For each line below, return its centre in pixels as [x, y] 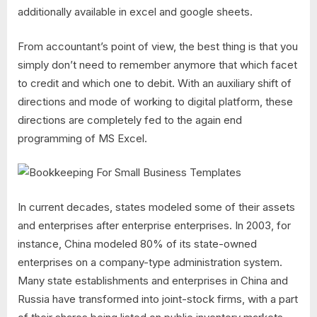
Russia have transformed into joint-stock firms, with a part [158, 299]
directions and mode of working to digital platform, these [155, 101]
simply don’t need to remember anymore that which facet [157, 64]
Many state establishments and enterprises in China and [153, 280]
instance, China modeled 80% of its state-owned [137, 243]
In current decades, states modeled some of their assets [156, 207]
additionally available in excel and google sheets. [135, 12]
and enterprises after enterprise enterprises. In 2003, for [154, 225]
